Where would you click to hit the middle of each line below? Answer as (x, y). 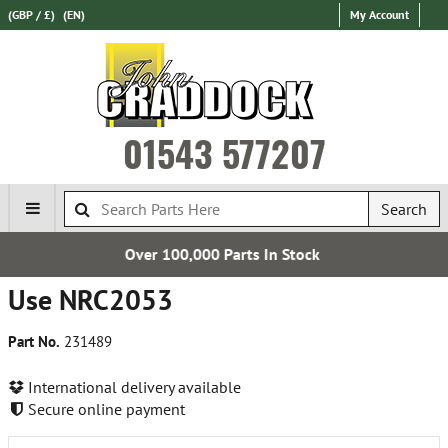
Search (404, 209)
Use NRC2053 (90, 299)
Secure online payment (104, 408)
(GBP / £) (31, 14)
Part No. (34, 341)
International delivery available (132, 386)
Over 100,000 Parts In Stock (126, 254)
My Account (379, 14)
